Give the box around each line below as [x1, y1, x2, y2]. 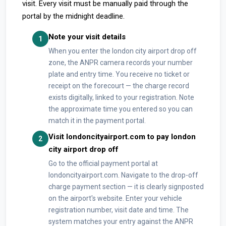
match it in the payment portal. [48, 117, 146, 125]
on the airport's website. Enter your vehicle [48, 194, 182, 202]
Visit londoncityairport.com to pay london [48, 132, 196, 141]
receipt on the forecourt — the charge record [48, 82, 189, 90]
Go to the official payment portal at [48, 159, 158, 167]
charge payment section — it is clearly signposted [48, 183, 204, 191]
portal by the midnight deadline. [22, 12, 125, 21]
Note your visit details [48, 32, 126, 41]
